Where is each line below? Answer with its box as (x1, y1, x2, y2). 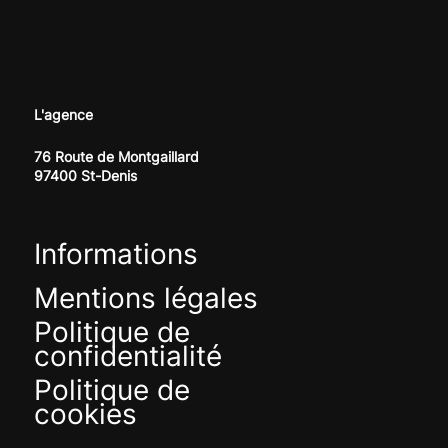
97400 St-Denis (33, 166, 137, 184)
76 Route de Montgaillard (33, 147, 199, 165)
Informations (33, 237, 198, 272)
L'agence (34, 105, 94, 123)
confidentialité (33, 339, 222, 374)
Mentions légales (33, 281, 258, 316)
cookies (33, 397, 137, 432)
